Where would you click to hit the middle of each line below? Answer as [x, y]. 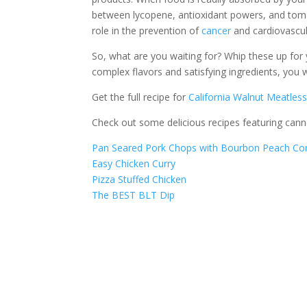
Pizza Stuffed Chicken [139, 179]
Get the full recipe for [140, 97]
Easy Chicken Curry [134, 163]
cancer [217, 30]
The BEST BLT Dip [134, 195]
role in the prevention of [147, 30]
